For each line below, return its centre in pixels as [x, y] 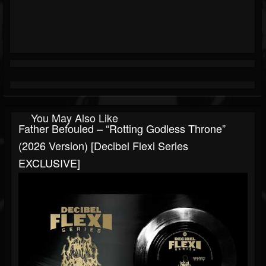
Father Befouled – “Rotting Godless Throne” [122, 129]
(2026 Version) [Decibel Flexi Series [103, 146]
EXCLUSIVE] [49, 163]
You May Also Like [75, 118]
